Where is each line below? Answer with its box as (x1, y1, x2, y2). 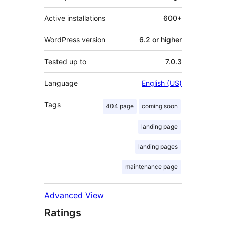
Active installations (44, 14, 105, 23)
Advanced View (44, 190, 104, 201)
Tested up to (44, 57, 86, 66)
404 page (106, 102, 134, 110)
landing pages (138, 143, 178, 151)
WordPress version (44, 35, 105, 44)
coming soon (142, 102, 178, 110)
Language (44, 79, 78, 88)
